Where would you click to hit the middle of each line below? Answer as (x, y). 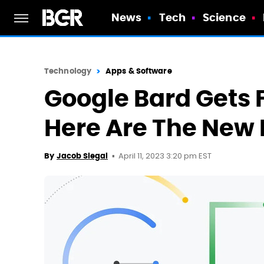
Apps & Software (139, 71)
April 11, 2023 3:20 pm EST (165, 156)
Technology (68, 71)
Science (224, 17)
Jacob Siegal (82, 156)
